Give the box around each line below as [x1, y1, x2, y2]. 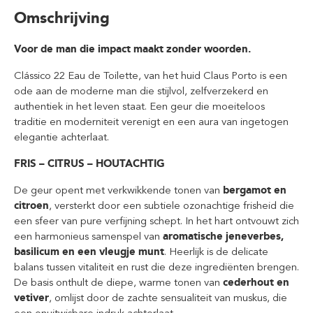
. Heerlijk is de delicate [164, 245, 268, 258]
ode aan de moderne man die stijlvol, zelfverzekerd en [14, 85, 268, 97]
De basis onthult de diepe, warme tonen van [14, 276, 223, 289]
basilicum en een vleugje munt [14, 245, 164, 258]
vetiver [14, 291, 49, 304]
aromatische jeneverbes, [163, 230, 284, 242]
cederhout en [223, 276, 289, 289]
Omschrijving [14, 8, 110, 27]
